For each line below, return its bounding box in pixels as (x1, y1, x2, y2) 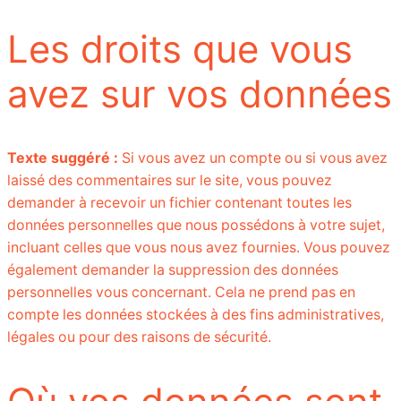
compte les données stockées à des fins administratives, (7, 306, 384, 324)
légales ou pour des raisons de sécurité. (7, 328, 271, 346)
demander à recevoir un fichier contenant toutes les (7, 194, 352, 212)
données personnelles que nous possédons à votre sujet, (7, 217, 385, 235)
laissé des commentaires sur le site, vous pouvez (7, 172, 332, 190)
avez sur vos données (7, 70, 392, 116)
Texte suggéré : (7, 149, 122, 167)
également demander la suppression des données (7, 261, 338, 279)
